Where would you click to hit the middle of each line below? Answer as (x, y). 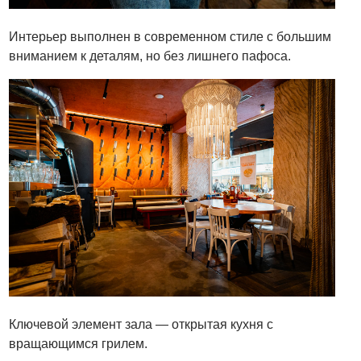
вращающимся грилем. (79, 343)
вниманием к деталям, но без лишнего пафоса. (150, 56)
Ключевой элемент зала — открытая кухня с (141, 324)
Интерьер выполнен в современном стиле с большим (170, 37)
